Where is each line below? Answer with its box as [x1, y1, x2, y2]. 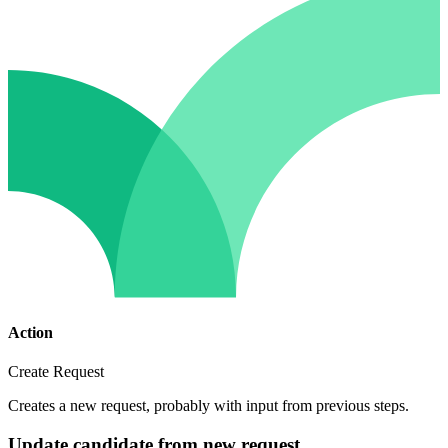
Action [8, 323, 53, 341]
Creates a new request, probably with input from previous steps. [8, 396, 409, 414]
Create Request [8, 362, 104, 380]
